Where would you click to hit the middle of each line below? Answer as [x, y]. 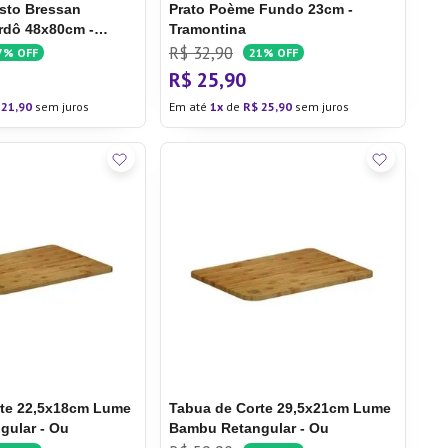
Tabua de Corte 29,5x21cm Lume [279, 408]
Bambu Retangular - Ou [248, 428]
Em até [189, 106]
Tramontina [207, 29]
